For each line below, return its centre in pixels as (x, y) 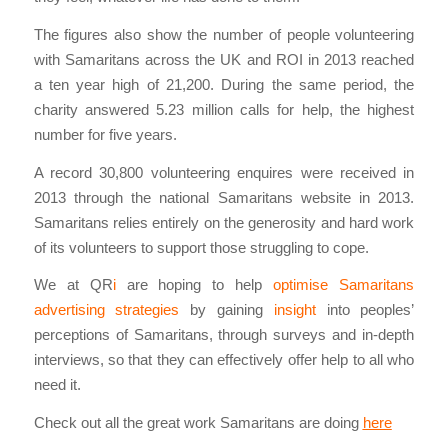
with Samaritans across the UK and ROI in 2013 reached (224, 59)
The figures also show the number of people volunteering (224, 34)
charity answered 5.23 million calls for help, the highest (224, 109)
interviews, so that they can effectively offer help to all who (224, 360)
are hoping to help (194, 285)
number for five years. (105, 134)
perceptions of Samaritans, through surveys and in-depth (224, 335)
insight (294, 310)
